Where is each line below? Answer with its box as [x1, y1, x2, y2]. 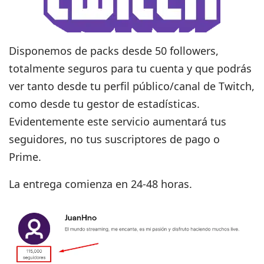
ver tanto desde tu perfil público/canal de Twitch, [9, 79, 255, 93]
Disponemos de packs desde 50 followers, [9, 44, 219, 58]
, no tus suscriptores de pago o [64, 132, 220, 146]
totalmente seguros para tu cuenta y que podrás [9, 61, 252, 75]
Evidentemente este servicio [9, 114, 153, 128]
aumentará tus [153, 114, 227, 128]
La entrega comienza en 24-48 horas [9, 177, 190, 191]
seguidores [9, 132, 64, 146]
